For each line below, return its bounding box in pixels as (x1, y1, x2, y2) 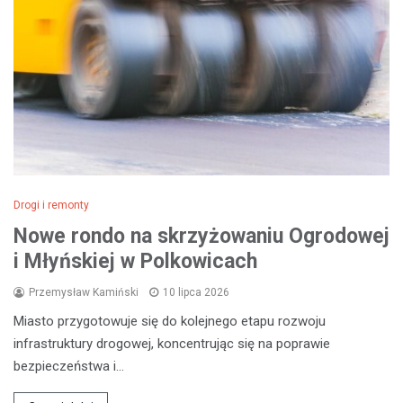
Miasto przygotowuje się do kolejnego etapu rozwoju (13, 312, 326, 329)
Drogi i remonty (13, 198, 89, 211)
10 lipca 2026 (163, 285, 229, 299)
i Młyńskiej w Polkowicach (13, 248, 257, 273)
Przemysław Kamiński (29, 285, 139, 299)
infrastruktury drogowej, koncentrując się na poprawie (13, 335, 330, 352)
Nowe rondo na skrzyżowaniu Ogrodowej (13, 223, 390, 248)
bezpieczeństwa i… (13, 357, 124, 374)
